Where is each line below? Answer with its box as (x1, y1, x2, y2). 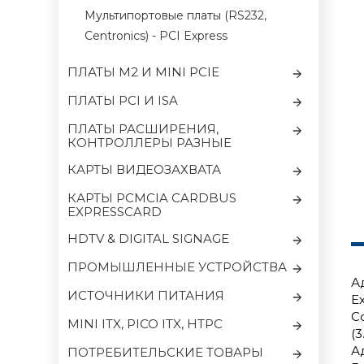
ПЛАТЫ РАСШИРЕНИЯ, (67, 121, 219, 136)
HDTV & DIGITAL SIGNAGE (67, 231, 229, 246)
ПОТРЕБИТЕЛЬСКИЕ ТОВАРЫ (67, 344, 263, 360)
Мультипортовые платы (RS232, (84, 8, 266, 23)
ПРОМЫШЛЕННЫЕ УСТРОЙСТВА (67, 259, 287, 275)
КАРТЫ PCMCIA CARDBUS (67, 190, 236, 206)
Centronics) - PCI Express (84, 28, 227, 43)
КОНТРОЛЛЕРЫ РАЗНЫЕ (67, 135, 232, 150)
